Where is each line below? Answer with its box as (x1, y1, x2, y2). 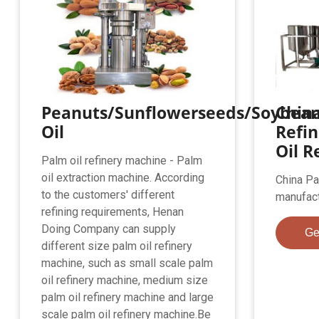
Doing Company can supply (41, 221, 177, 236)
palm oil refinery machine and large (41, 290, 214, 304)
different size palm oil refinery (41, 239, 193, 253)
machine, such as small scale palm (41, 256, 214, 270)
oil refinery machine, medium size (41, 273, 209, 287)
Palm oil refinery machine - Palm (41, 153, 203, 167)
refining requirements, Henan (41, 204, 184, 219)
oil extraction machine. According (41, 170, 205, 184)
